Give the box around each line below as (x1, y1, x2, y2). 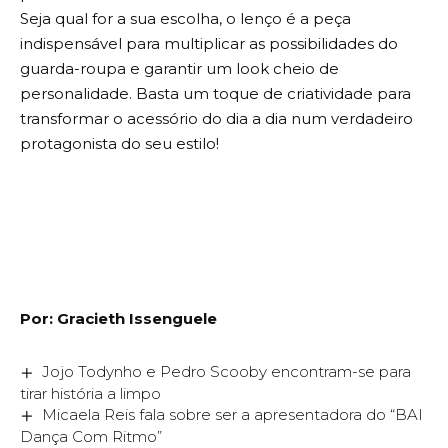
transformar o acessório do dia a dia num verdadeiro (20, 109, 413, 129)
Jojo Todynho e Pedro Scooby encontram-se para (42, 362, 412, 382)
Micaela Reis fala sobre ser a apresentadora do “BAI (42, 405, 424, 425)
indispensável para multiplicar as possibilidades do (20, 34, 398, 54)
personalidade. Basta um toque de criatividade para (20, 84, 411, 104)
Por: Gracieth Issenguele (20, 309, 217, 329)
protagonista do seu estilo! (20, 134, 219, 154)
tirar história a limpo (20, 384, 161, 404)
